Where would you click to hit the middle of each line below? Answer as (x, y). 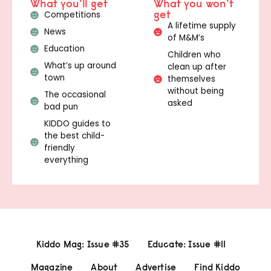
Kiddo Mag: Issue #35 (83, 244)
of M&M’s (186, 38)
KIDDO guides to (77, 123)
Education (64, 48)
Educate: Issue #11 (187, 244)
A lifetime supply (201, 25)
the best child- (74, 135)
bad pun (61, 106)
